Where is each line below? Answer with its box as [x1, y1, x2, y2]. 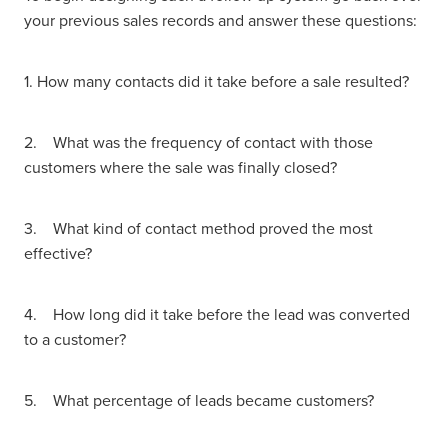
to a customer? [24, 328, 126, 351]
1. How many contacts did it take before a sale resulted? [24, 70, 409, 93]
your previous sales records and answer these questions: [24, 9, 417, 32]
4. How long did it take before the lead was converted [24, 303, 410, 326]
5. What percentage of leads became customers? [24, 389, 374, 412]
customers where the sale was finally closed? [24, 156, 337, 179]
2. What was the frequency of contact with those [24, 131, 373, 154]
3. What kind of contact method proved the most [24, 217, 373, 240]
